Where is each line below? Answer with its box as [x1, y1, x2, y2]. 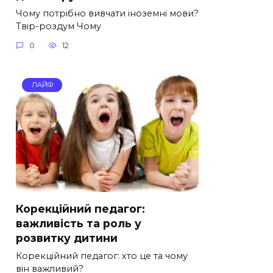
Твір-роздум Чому [16, 20, 101, 32]
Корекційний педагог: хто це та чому [16, 250, 188, 261]
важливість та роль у [16, 216, 141, 230]
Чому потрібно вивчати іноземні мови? [16, 7, 199, 19]
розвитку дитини [16, 231, 118, 244]
